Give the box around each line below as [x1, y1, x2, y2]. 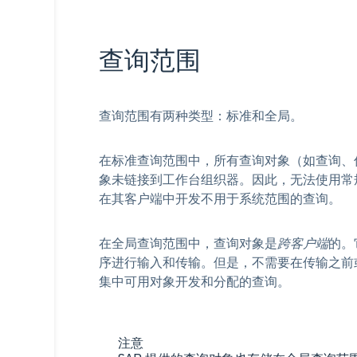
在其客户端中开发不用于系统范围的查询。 [99, 192, 341, 206]
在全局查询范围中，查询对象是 [99, 237, 277, 250]
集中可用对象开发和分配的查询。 [99, 275, 290, 288]
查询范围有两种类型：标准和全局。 [99, 109, 303, 123]
